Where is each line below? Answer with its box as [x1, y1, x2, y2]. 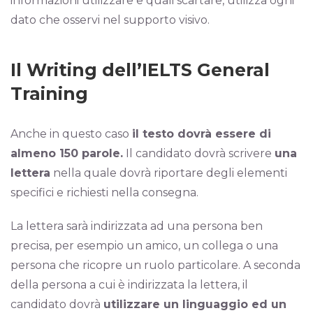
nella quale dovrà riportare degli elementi [50, 166, 287, 180]
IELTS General [142, 59, 270, 80]
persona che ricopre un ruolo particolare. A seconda [10, 259, 300, 272]
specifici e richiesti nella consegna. [10, 186, 198, 199]
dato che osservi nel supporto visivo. [10, 13, 210, 27]
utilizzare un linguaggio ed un [103, 298, 286, 311]
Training [10, 83, 88, 104]
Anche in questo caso [10, 127, 132, 140]
